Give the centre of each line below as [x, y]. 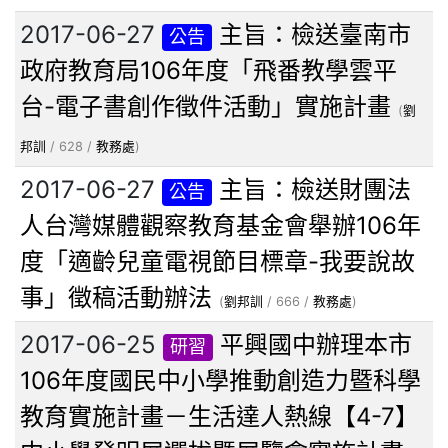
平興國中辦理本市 [316, 345]
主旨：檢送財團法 [315, 190]
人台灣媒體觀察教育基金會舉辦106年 [220, 226]
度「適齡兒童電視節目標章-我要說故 [217, 262]
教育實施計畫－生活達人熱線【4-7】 [219, 417]
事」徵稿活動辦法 [116, 298]
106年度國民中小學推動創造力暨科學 [220, 381]
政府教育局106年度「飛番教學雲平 [208, 71]
